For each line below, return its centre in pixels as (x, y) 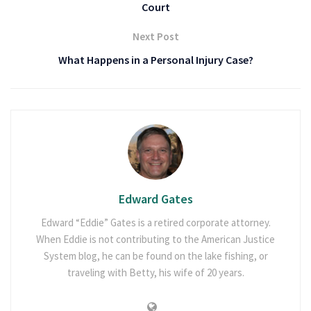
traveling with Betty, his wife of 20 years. (155, 272)
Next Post (155, 36)
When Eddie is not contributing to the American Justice (155, 239)
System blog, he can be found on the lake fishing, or (155, 255)
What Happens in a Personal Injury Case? (155, 59)
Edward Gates (155, 199)
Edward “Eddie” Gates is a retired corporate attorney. (155, 222)
